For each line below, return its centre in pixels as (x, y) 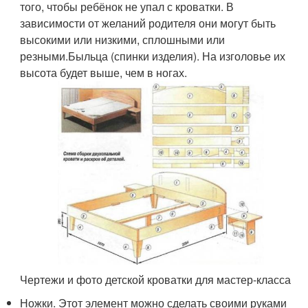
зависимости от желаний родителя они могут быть (148, 23)
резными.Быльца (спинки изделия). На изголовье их (153, 56)
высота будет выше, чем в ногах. (104, 72)
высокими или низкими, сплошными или (123, 39)
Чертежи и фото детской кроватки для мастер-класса (156, 280)
